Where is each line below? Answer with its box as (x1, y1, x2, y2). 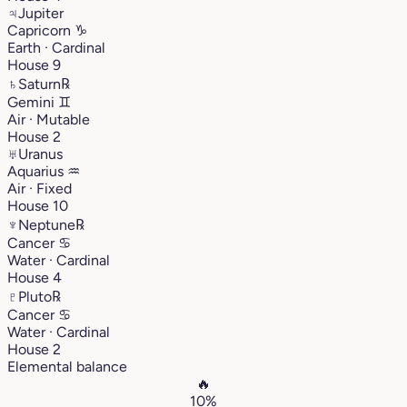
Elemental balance (7, 357, 127, 375)
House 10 (7, 196, 68, 214)
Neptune (18, 215, 75, 233)
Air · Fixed (7, 179, 72, 197)
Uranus (18, 144, 63, 163)
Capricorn (7, 21, 74, 39)
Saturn (18, 74, 61, 93)
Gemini (7, 93, 58, 111)
